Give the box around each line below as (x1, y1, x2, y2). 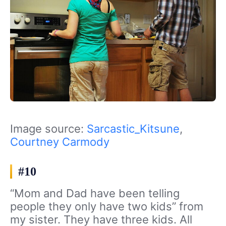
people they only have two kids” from (10, 199, 203, 213)
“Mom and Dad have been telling (10, 186, 180, 200)
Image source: (10, 122, 87, 135)
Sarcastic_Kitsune (87, 122, 180, 135)
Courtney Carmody (10, 135, 109, 148)
